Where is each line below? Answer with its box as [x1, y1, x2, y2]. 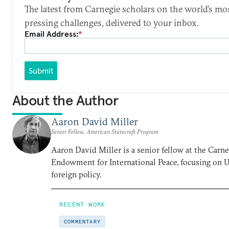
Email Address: [25, 29, 78, 39]
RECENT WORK [59, 200, 106, 208]
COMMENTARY [64, 218, 101, 225]
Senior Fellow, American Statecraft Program [51, 127, 158, 135]
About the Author [12, 91, 119, 109]
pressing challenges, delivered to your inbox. [25, 17, 199, 29]
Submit [28, 65, 54, 76]
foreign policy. [51, 169, 102, 179]
